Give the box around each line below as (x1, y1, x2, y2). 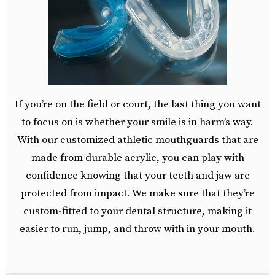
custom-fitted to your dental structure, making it (23, 204, 252, 218)
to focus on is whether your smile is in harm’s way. (21, 115, 254, 129)
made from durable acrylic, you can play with (31, 150, 244, 165)
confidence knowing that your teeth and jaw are (25, 168, 250, 182)
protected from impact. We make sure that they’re (20, 186, 255, 200)
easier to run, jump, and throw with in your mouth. (20, 222, 255, 236)
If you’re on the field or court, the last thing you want (14, 97, 261, 111)
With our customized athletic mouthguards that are (17, 133, 258, 147)
